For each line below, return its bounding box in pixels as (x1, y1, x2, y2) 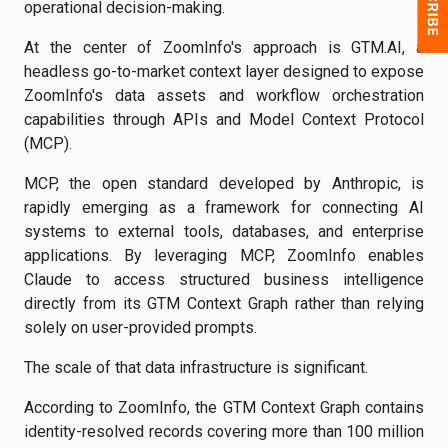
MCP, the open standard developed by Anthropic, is (24, 174, 424, 193)
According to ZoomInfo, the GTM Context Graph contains (24, 398, 424, 417)
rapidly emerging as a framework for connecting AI (24, 198, 424, 217)
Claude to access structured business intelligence (24, 270, 424, 289)
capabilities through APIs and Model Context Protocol (24, 110, 424, 129)
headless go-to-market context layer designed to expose (24, 62, 424, 81)
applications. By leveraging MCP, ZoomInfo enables (24, 246, 424, 265)
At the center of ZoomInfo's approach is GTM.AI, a (24, 38, 424, 57)
